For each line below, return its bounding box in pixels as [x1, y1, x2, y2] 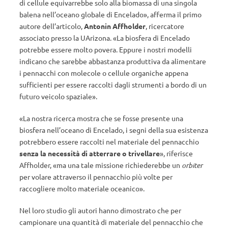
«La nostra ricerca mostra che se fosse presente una [19, 113, 183, 123]
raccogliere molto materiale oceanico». [19, 184, 145, 193]
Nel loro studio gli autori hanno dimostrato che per [19, 206, 181, 215]
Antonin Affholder [84, 21, 146, 31]
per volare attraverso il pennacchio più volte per [19, 172, 173, 181]
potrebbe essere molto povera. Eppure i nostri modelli [19, 45, 192, 54]
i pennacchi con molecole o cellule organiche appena [19, 68, 188, 77]
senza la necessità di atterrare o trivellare [19, 149, 160, 158]
